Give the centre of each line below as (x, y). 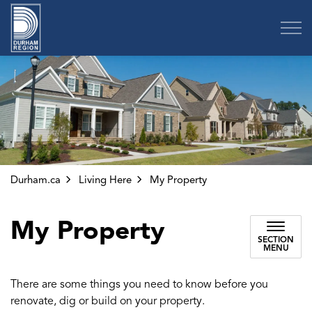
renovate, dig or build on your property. (108, 301)
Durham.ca (36, 179)
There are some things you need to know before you (139, 284)
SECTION (276, 239)
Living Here (105, 179)
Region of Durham (85, 11)
